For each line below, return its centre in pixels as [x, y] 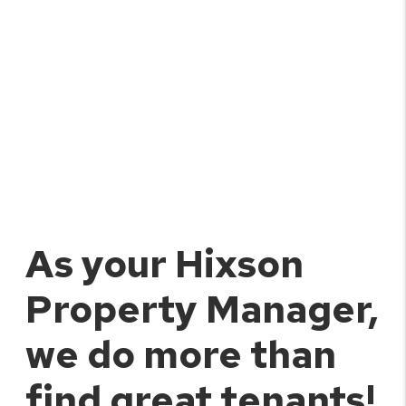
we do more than [181, 354]
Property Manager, [203, 309]
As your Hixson [165, 263]
